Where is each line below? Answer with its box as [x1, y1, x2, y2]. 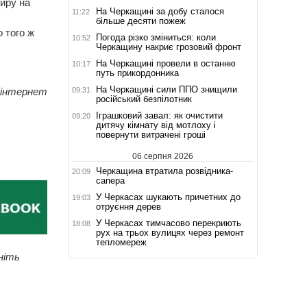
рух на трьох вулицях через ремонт [95, 227, 244, 238]
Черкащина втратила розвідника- [95, 165, 233, 176]
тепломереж [95, 236, 147, 247]
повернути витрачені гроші [95, 129, 206, 140]
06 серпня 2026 [132, 151, 193, 161]
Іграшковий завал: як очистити [95, 110, 223, 121]
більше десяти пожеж [95, 15, 186, 26]
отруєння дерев [95, 201, 161, 212]
